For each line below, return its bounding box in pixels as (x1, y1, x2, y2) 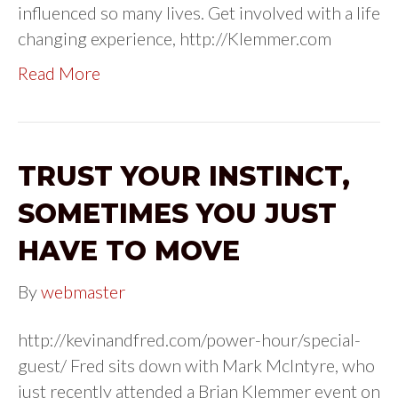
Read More (18, 62, 100, 84)
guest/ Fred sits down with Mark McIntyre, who (18, 354, 375, 377)
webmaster (41, 281, 125, 303)
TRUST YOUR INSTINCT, (18, 160, 350, 194)
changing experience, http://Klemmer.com (18, 28, 331, 50)
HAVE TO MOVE (18, 235, 240, 268)
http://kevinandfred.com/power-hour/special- (18, 329, 361, 351)
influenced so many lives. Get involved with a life (18, 2, 380, 24)
